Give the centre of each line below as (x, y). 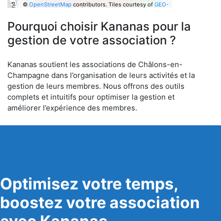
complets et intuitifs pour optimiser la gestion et (91, 97)
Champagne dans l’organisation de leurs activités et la (101, 75)
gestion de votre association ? (92, 40)
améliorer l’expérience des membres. (72, 108)
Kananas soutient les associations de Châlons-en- (95, 64)
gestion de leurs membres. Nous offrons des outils (96, 86)
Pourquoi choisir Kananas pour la (99, 26)
